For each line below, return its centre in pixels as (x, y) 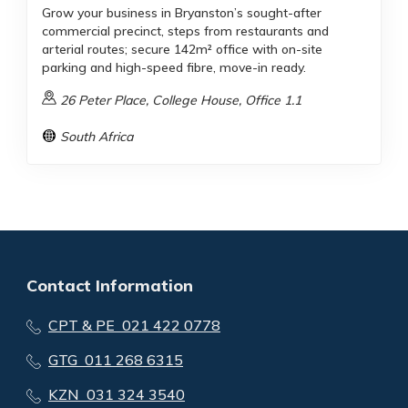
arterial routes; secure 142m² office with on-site (182, 50)
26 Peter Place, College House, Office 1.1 (181, 101)
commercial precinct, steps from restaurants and (185, 31)
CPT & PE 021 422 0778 (134, 326)
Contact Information (110, 286)
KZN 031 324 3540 (117, 395)
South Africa (97, 137)
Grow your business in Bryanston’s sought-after (182, 13)
